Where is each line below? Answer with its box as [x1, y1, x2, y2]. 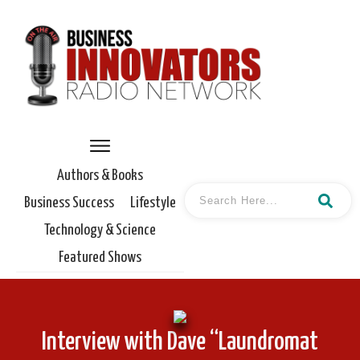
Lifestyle [130, 194, 176, 211]
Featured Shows [59, 249, 141, 265]
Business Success [24, 194, 114, 211]
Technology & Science [44, 222, 156, 238]
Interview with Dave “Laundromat [42, 329, 318, 356]
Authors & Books [57, 167, 143, 183]
